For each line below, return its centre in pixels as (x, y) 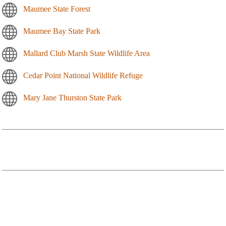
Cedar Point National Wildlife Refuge (83, 76)
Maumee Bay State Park (62, 31)
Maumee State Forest (57, 9)
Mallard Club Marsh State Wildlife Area (87, 53)
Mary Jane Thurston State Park (72, 98)
